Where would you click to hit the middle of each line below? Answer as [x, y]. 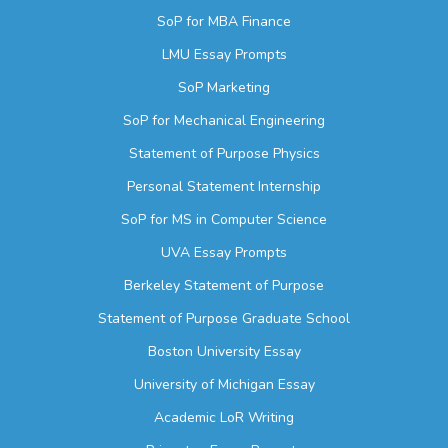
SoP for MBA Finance [224, 22]
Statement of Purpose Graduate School [224, 319]
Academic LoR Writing [224, 418]
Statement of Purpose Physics [224, 154]
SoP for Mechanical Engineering [224, 121]
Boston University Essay [224, 352]
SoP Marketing [224, 88]
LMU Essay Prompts [224, 55]
